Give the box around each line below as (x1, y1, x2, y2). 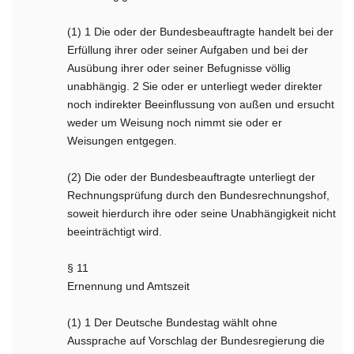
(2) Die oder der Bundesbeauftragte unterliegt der (67, 171, 316, 183)
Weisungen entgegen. (67, 134, 178, 147)
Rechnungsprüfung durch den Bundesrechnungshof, (67, 189, 330, 201)
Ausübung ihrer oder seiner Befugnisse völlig (67, 62, 292, 74)
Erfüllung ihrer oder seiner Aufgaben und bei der (67, 43, 309, 56)
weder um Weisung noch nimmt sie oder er (67, 116, 283, 129)
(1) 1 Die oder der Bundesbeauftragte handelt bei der (67, 25, 334, 38)
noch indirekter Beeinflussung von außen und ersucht (67, 98, 335, 111)
